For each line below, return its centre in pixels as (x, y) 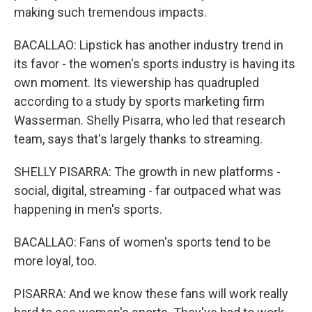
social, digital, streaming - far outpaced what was (148, 190)
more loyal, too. (55, 260)
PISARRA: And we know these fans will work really (151, 293)
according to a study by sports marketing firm (139, 101)
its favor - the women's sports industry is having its (155, 63)
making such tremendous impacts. (110, 12)
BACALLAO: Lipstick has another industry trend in (149, 45)
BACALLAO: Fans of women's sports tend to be (142, 242)
